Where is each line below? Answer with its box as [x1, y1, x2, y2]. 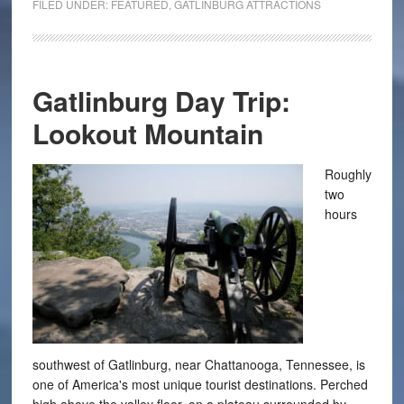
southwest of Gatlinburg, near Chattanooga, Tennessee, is [32, 355, 365, 373]
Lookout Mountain [32, 114, 263, 152]
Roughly [324, 165, 372, 183]
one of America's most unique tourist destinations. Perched [32, 375, 368, 393]
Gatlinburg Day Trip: [32, 81, 290, 120]
